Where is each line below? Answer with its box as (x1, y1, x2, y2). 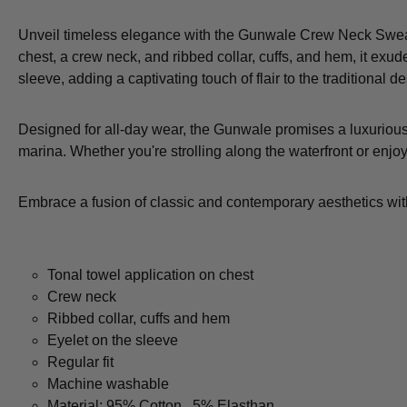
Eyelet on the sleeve (47, 333, 178, 349)
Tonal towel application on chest (47, 267, 253, 283)
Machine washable (47, 376, 169, 392)
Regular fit (47, 354, 114, 371)
